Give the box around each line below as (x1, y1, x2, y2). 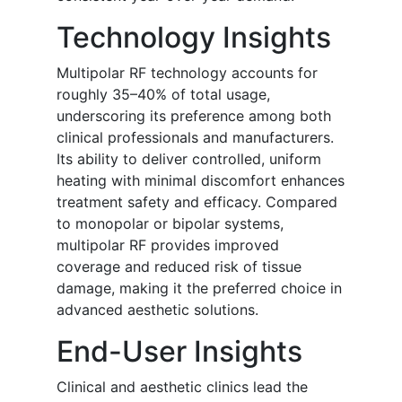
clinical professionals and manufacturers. (57, 128, 334, 147)
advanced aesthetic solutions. (57, 301, 258, 319)
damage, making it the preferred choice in (57, 279, 342, 298)
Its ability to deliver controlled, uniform (57, 150, 321, 169)
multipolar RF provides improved (57, 236, 279, 255)
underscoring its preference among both (57, 107, 331, 126)
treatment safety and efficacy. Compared (57, 193, 337, 212)
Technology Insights (57, 20, 331, 56)
